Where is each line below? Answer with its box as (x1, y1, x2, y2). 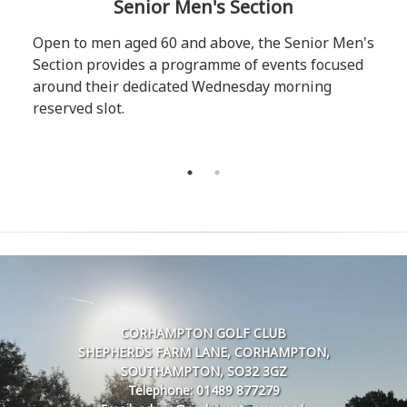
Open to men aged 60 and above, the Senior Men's (32, 33, 374, 53)
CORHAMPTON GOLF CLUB (121, 324, 286, 342)
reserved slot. (32, 98, 124, 118)
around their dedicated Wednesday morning (32, 76, 332, 96)
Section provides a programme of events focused (32, 55, 363, 74)
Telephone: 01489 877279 (127, 382, 280, 399)
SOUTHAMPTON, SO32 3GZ (120, 362, 287, 380)
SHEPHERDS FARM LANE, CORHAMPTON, (77, 343, 330, 361)
